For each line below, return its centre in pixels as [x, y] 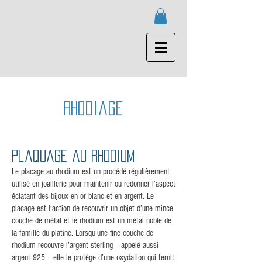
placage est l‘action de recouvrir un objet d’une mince [92, 209]
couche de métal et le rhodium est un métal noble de [92, 221]
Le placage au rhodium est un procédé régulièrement [91, 172]
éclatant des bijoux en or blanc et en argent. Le [83, 196]
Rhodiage [94, 108]
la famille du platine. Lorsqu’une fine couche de [82, 233]
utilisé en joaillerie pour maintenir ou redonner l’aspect [94, 184]
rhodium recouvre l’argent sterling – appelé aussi [85, 246]
